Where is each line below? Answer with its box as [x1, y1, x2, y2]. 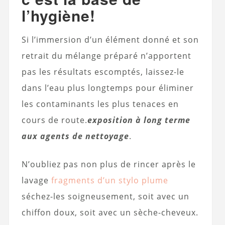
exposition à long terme [87, 115, 190, 126]
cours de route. [21, 115, 87, 126]
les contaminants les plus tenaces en [21, 98, 179, 110]
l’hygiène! [21, 5, 95, 27]
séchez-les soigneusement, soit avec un [21, 191, 189, 202]
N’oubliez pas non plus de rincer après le [21, 159, 196, 170]
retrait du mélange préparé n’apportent [21, 50, 191, 62]
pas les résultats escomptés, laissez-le [21, 66, 184, 78]
